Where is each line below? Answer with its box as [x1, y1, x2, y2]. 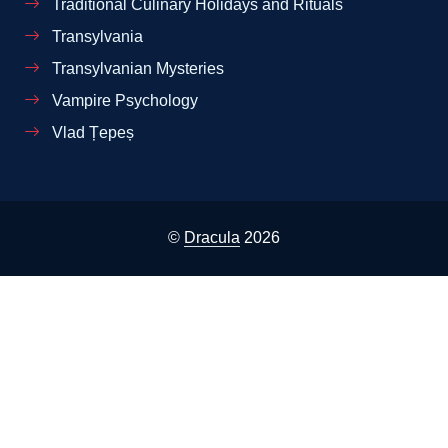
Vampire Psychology [48, 91, 198, 109]
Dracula [184, 229, 240, 247]
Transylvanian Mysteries [48, 59, 224, 77]
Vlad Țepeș [48, 123, 134, 141]
